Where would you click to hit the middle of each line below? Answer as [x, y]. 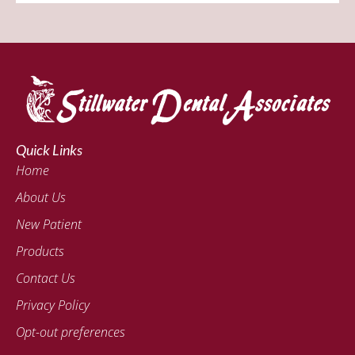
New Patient [49, 225]
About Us [41, 198]
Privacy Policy [53, 305]
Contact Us [46, 279]
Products [40, 252]
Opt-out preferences [71, 332]
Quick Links [49, 150]
